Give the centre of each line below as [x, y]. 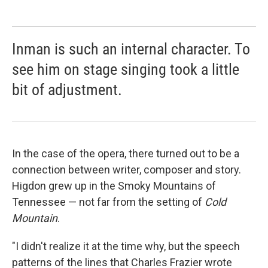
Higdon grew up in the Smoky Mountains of [114, 186]
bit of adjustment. [67, 90]
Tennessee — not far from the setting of [108, 202]
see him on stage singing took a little [126, 70]
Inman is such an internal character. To [131, 49]
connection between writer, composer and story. [127, 170]
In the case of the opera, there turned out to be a [126, 154]
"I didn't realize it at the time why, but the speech [126, 246]
